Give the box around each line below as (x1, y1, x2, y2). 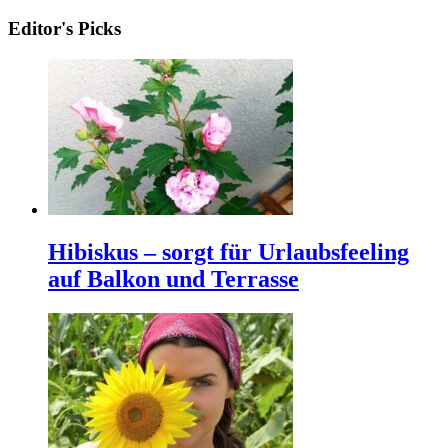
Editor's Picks (8, 18, 121, 40)
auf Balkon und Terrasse (48, 265, 299, 292)
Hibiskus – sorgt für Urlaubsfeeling (48, 238, 409, 265)
